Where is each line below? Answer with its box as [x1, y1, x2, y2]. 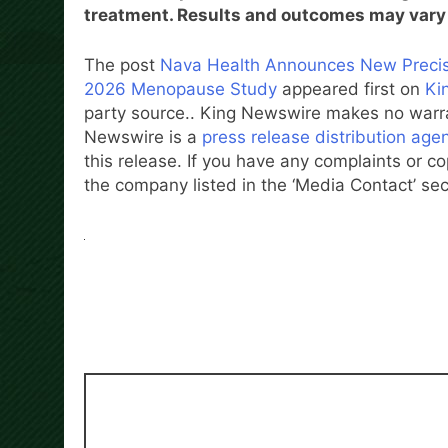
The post [84, 54, 160, 75]
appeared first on [277, 78, 425, 99]
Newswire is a [84, 126, 202, 147]
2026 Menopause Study [84, 78, 277, 99]
